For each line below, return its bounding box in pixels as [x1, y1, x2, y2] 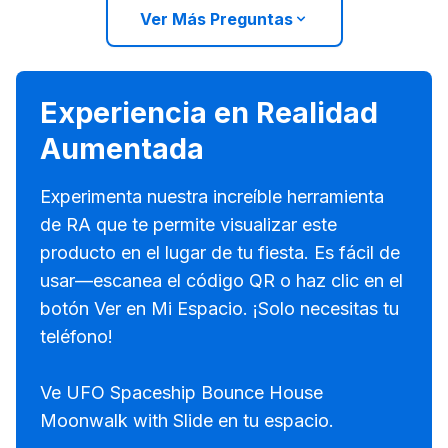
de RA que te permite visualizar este [40, 214, 337, 235]
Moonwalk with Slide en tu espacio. [40, 410, 334, 431]
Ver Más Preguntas [139, 9, 293, 29]
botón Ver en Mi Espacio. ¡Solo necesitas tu [40, 298, 399, 319]
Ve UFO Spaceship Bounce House [40, 382, 323, 403]
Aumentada [40, 131, 204, 166]
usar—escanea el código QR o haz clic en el [40, 270, 403, 291]
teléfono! [40, 326, 113, 347]
